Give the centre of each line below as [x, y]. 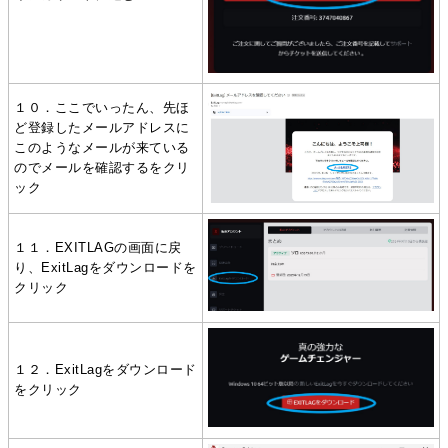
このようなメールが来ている [102, 148]
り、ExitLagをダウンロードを [105, 268]
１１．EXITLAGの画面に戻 [98, 248]
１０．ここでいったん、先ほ [102, 108]
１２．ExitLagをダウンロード [105, 370]
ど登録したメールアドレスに [102, 128]
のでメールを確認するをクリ [102, 168]
